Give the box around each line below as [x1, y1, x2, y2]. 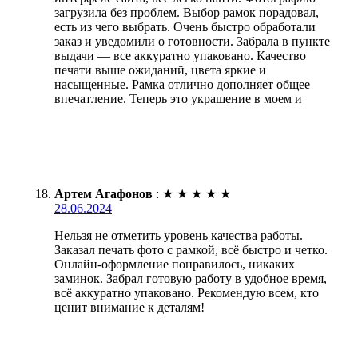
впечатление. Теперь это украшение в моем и [54, 91, 302, 105]
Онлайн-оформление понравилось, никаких [54, 257, 295, 271]
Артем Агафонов [54, 186, 153, 201]
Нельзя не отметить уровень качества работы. [54, 228, 303, 242]
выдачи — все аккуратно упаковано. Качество [54, 48, 306, 62]
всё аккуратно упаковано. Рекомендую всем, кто [54, 285, 319, 300]
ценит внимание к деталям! [54, 300, 205, 314]
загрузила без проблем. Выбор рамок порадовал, [54, 5, 319, 19]
